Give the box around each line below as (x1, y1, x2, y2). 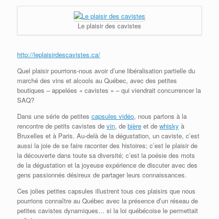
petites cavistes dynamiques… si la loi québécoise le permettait (17, 205, 198, 215)
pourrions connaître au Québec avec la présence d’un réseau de (17, 196, 198, 205)
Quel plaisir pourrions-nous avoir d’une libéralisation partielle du (17, 66, 195, 75)
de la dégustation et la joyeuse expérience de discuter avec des (17, 160, 197, 170)
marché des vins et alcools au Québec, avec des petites (17, 75, 177, 85)
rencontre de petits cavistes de (17, 121, 107, 131)
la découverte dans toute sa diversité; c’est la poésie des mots (17, 150, 195, 160)
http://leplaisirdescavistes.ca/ (17, 49, 100, 59)
